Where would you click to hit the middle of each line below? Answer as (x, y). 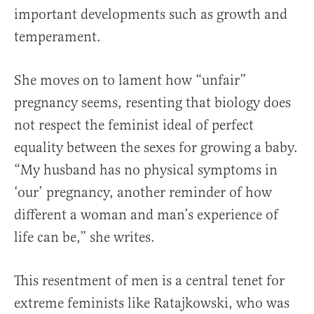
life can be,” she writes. (84, 238)
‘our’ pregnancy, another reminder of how (143, 193)
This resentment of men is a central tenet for (149, 281)
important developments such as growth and (151, 15)
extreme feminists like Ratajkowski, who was (152, 303)
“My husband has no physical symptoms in (146, 170)
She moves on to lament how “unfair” (130, 81)
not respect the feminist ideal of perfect (134, 125)
